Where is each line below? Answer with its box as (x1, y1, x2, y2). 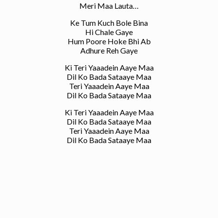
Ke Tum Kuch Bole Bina (70, 18, 148, 27)
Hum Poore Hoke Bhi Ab (67, 36, 151, 46)
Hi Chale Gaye (85, 27, 133, 36)
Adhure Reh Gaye (80, 45, 138, 55)
